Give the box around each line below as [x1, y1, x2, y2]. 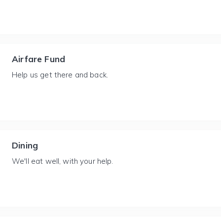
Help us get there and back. [12, 70, 109, 79]
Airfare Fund [12, 54, 66, 64]
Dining [12, 140, 38, 150]
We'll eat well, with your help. [12, 156, 113, 166]
